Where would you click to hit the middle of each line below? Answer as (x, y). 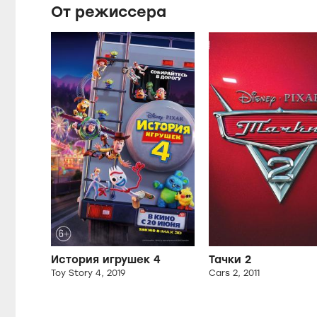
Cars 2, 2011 (234, 273)
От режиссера (109, 11)
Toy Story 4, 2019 (88, 273)
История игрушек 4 (106, 260)
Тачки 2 (230, 260)
